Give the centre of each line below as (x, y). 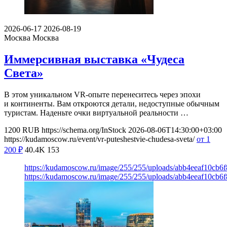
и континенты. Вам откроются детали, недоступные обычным (112, 104)
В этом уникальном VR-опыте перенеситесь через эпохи (102, 95)
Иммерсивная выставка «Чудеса (94, 60)
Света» (24, 73)
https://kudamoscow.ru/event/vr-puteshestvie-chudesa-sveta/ (99, 139)
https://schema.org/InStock (84, 130)
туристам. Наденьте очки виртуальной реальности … (96, 113)
